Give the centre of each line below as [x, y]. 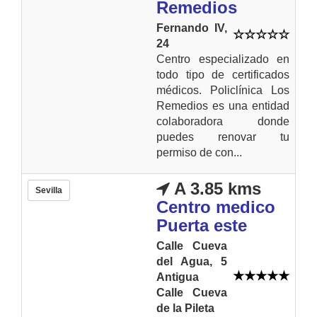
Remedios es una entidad [223, 105]
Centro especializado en [223, 59]
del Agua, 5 [192, 261]
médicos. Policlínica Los [223, 90]
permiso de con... [199, 152]
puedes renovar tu [223, 137]
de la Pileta [185, 308]
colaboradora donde [223, 121]
